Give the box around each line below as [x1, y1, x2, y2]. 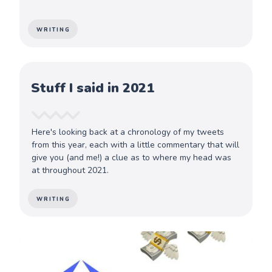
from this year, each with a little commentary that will [32, 138, 240, 151]
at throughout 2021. [32, 164, 109, 176]
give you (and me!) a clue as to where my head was [32, 151, 232, 163]
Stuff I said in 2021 [31, 78, 155, 97]
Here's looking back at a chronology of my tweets [32, 126, 225, 138]
